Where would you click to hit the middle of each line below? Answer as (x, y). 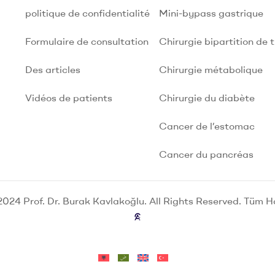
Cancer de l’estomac (207, 126)
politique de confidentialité (87, 13)
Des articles (52, 69)
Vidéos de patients (68, 97)
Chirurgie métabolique (211, 69)
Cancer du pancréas (206, 154)
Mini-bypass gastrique (211, 13)
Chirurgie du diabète (207, 97)
